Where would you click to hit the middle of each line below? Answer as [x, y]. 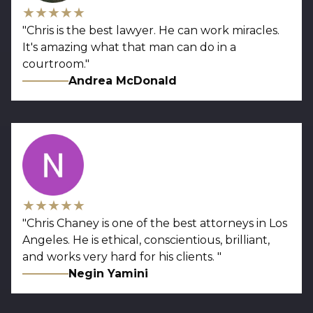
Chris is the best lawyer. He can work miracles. [153, 31]
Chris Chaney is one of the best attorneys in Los [157, 224]
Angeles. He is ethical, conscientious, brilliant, [146, 240]
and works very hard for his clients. [120, 257]
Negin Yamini [109, 274]
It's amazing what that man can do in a [129, 48]
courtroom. [54, 64]
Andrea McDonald [123, 81]
